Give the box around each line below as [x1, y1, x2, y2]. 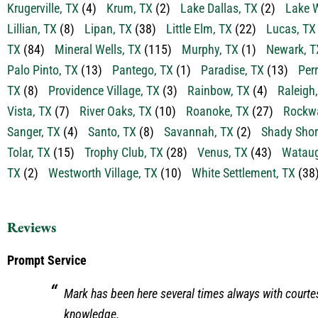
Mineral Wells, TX [55, 42, 141, 57]
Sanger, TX [7, 124, 60, 139]
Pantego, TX [112, 62, 173, 77]
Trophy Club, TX [84, 145, 163, 160]
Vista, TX [7, 104, 52, 119]
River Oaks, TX [79, 104, 152, 119]
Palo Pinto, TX [7, 62, 78, 77]
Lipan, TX [84, 21, 132, 36]
